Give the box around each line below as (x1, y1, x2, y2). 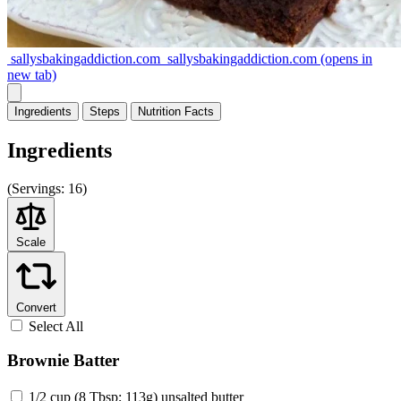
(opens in (317, 50, 372, 66)
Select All (29, 318, 83, 334)
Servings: (12, 180, 64, 196)
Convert (16, 300, 56, 314)
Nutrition (138, 104, 181, 118)
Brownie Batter (7, 351, 119, 371)
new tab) (7, 66, 56, 82)
